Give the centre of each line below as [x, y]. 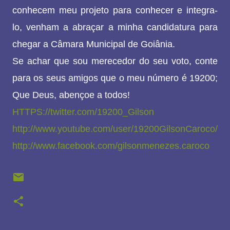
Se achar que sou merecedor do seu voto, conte [115, 61]
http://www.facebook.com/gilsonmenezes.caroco [111, 146]
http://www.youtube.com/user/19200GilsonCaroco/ [115, 129]
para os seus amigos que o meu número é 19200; [115, 78]
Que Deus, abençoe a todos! [71, 95]
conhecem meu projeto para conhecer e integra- [115, 11]
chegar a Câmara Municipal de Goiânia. [94, 44]
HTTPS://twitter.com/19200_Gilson [83, 112]
